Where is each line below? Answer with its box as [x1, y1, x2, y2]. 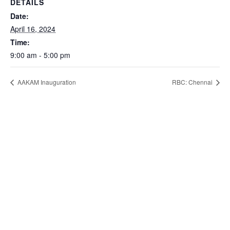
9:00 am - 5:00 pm [10, 49, 70, 60]
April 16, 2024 [10, 23, 55, 34]
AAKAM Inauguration [16, 78, 76, 87]
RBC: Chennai [172, 78, 214, 87]
